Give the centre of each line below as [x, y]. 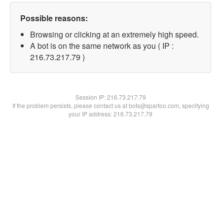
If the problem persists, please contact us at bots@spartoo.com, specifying [110, 105]
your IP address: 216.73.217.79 [110, 114]
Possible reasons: [54, 18]
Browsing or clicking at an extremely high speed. [114, 34]
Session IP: [91, 97]
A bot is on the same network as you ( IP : [102, 46]
